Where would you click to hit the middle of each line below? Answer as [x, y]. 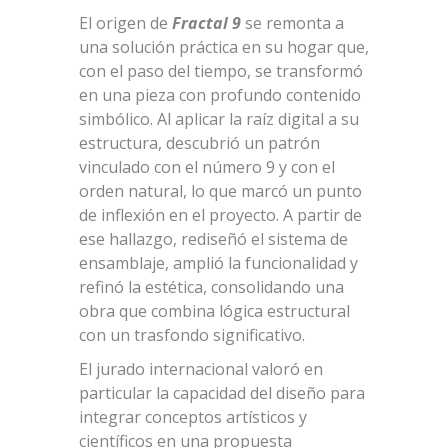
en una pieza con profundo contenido [220, 94]
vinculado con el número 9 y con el [207, 166]
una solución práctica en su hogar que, [224, 46]
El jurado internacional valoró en [201, 368]
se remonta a [292, 22]
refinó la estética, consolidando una [211, 286]
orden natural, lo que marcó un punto [220, 190]
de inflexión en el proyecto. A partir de [220, 214]
